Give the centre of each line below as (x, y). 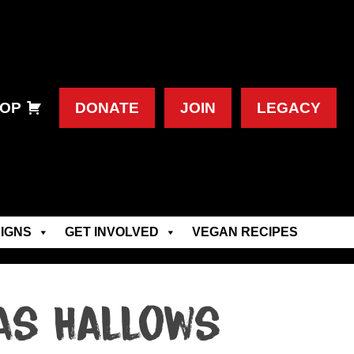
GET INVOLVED (111, 232)
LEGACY (289, 108)
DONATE (107, 108)
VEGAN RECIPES (245, 232)
